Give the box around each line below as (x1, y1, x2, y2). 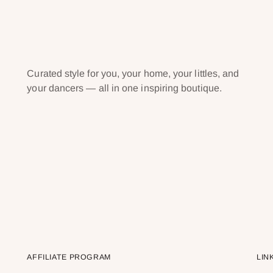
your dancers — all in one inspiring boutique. (27, 83, 222, 94)
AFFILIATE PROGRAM (27, 253, 111, 262)
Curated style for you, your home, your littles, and (27, 68, 239, 79)
